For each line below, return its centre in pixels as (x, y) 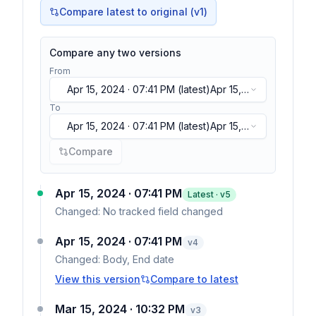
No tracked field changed (163, 211)
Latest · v (206, 194)
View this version (98, 279)
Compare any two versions (115, 53)
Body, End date (139, 259)
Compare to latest (194, 279)
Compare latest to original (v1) (133, 12)
